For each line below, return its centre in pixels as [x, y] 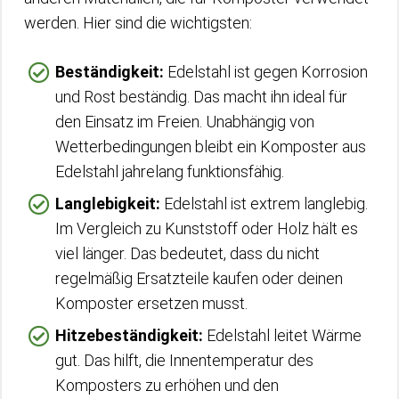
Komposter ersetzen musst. [151, 303]
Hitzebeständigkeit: [129, 335]
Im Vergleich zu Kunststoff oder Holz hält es [207, 228]
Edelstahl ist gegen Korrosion [266, 71]
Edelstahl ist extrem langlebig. [264, 203]
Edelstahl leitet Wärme [282, 335]
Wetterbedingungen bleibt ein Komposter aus [211, 146]
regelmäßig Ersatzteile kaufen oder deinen [199, 278]
